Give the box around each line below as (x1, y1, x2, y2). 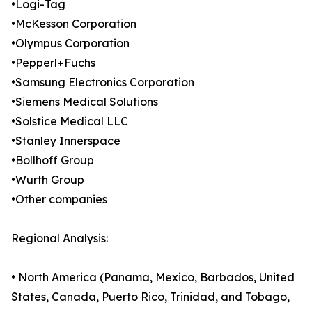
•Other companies (11, 192, 107, 207)
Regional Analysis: (11, 231, 108, 246)
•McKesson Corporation (11, 17, 136, 31)
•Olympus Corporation (11, 36, 130, 51)
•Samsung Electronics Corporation (11, 75, 194, 90)
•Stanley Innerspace (11, 134, 120, 148)
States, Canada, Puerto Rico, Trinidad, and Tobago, (11, 290, 290, 304)
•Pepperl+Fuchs (11, 56, 95, 70)
